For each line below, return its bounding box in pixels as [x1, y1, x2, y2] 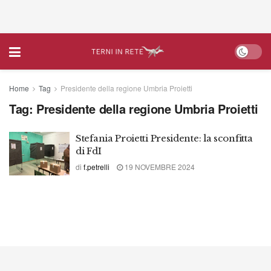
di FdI [76, 145, 102, 157]
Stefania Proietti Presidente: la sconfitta [76, 132, 253, 144]
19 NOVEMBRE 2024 [123, 162, 195, 172]
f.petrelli [83, 162, 109, 172]
